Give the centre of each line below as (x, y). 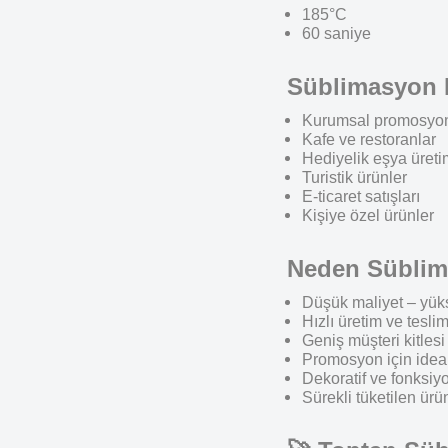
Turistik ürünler (354, 177)
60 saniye (336, 33)
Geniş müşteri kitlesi (373, 340)
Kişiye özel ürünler (368, 215)
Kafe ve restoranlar (369, 139)
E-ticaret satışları (361, 196)
